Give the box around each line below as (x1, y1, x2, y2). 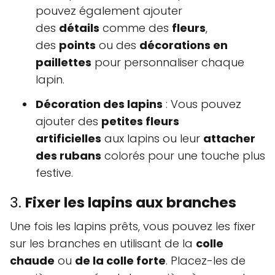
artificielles (36, 130, 101, 146)
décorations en (139, 37, 228, 53)
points (59, 37, 96, 53)
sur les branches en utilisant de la (10, 235, 196, 251)
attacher (203, 130, 255, 146)
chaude (10, 252, 55, 268)
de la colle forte (75, 252, 166, 268)
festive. (36, 165, 73, 180)
